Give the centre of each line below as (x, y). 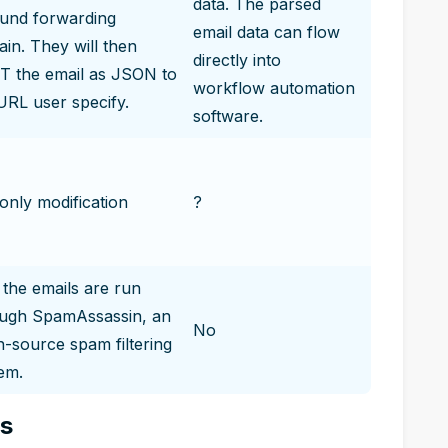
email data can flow (266, 32)
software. (228, 116)
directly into (237, 60)
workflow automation (274, 88)
